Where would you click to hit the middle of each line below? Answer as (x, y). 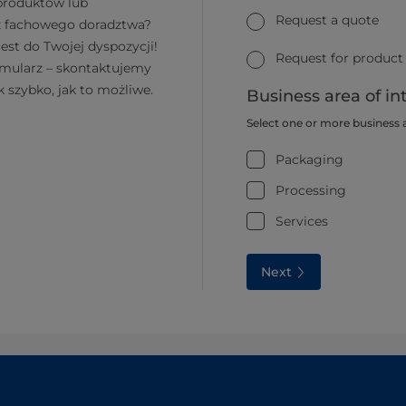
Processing (311, 190)
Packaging (309, 159)
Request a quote (327, 20)
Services (302, 221)
